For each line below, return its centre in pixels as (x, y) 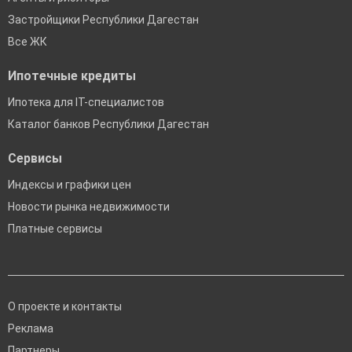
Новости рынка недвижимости (89, 207)
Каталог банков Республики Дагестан (108, 125)
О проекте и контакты (65, 307)
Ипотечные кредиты (72, 76)
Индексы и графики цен (70, 185)
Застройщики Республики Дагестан (103, 20)
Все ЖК (27, 42)
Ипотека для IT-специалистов (86, 103)
